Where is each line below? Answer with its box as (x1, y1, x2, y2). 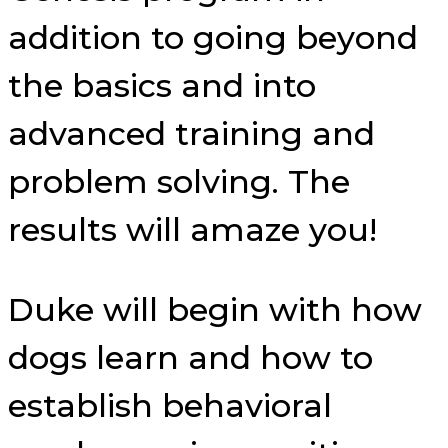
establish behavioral (8, 385, 332, 425)
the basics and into (8, 65, 316, 105)
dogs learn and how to (8, 337, 373, 377)
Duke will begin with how (8, 289, 422, 329)
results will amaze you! (8, 209, 377, 249)
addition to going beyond (8, 17, 418, 57)
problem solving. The (8, 161, 350, 201)
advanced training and (8, 113, 375, 153)
